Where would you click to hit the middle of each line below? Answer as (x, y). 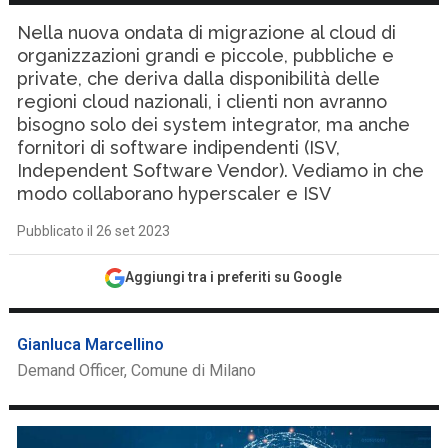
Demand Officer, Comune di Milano (137, 370)
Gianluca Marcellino (91, 344)
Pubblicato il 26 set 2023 (94, 231)
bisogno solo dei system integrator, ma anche (214, 124)
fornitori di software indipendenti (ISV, (179, 147)
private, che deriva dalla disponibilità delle (199, 78)
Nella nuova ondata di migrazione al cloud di (207, 32)
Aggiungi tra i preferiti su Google (234, 277)
